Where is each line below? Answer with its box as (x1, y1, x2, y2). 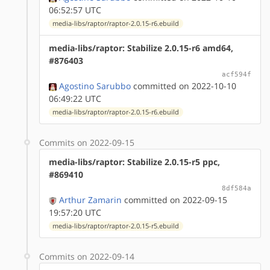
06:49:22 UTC (49, 92, 101, 104)
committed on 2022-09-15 (122, 193, 227, 206)
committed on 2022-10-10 (131, 80, 236, 92)
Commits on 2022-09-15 (39, 136, 134, 148)
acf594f (222, 69, 251, 78)
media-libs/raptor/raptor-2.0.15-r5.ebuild (52, 221, 180, 230)
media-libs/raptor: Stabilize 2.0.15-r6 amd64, (49, 42, 233, 54)
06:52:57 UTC (49, 4, 101, 16)
